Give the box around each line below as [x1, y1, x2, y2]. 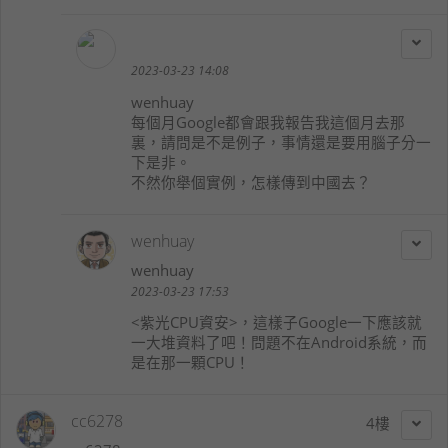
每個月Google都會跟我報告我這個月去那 [131, 111, 405, 132]
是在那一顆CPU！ [131, 352, 250, 373]
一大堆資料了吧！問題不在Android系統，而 [131, 332, 427, 353]
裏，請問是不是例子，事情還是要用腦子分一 [131, 131, 431, 152]
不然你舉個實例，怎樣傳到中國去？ [131, 171, 371, 192]
